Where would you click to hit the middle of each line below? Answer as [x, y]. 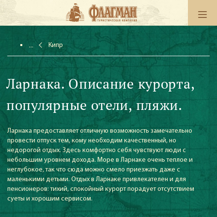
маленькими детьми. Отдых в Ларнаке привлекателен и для [97, 179]
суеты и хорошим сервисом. [50, 199]
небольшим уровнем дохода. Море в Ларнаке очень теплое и [100, 160]
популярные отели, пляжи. [94, 105]
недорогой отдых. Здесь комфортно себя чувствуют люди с [97, 150]
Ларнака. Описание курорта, [101, 84]
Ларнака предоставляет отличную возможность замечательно [100, 131]
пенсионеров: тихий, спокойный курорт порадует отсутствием [101, 189]
